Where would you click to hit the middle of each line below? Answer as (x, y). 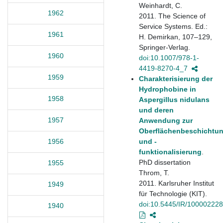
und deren (156, 110)
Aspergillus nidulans (174, 99)
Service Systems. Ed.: (173, 26)
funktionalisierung (170, 152)
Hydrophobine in (167, 89)
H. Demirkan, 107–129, (175, 37)
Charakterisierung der (176, 78)
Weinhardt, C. (161, 5)
